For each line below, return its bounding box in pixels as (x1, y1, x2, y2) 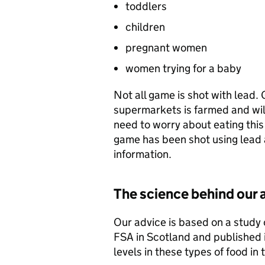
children (125, 20, 165, 34)
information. (114, 147, 172, 161)
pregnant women (125, 41, 207, 54)
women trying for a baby (125, 62, 241, 75)
